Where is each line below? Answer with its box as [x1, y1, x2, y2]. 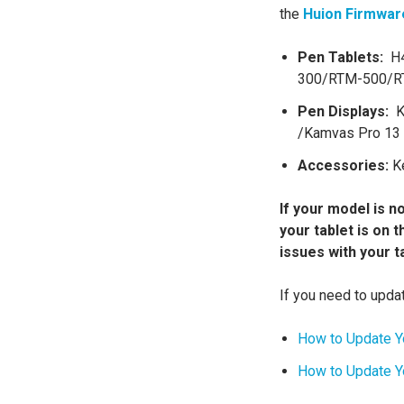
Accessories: [298, 157, 390, 174]
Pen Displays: [298, 103, 397, 120]
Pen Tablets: [298, 49, 388, 66]
